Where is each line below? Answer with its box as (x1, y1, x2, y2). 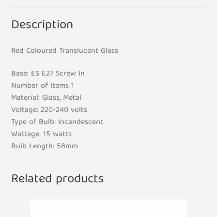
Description (11, 14, 73, 36)
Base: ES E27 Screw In (11, 67, 85, 81)
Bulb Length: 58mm (11, 140, 78, 154)
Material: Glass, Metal (11, 92, 81, 106)
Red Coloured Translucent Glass (11, 44, 118, 58)
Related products (11, 168, 104, 190)
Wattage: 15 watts (11, 128, 72, 142)
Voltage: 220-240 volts (11, 104, 87, 118)
